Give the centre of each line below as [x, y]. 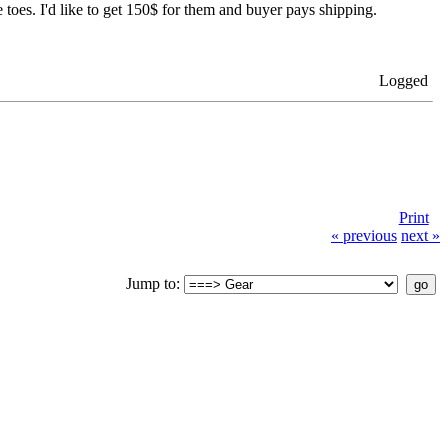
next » [420, 235]
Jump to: [153, 284]
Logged [403, 80]
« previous [364, 235]
